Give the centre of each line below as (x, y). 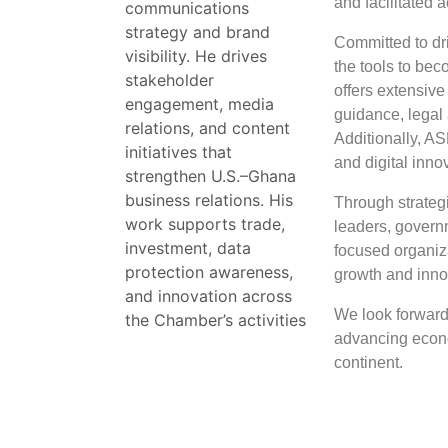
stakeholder (169, 79)
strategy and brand (197, 31)
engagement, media (199, 103)
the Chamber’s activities (215, 319)
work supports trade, (205, 223)
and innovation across (208, 295)
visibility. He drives (196, 55)
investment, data (188, 247)
